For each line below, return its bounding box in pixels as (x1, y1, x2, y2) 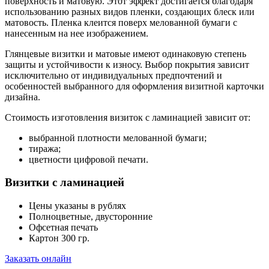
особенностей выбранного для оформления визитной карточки (5, 80, 264, 91)
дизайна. (5, 91, 40, 102)
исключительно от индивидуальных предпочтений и (5, 70, 222, 80)
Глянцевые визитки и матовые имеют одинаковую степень (5, 48, 246, 59)
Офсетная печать (29, 222, 98, 233)
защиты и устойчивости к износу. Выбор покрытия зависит (5, 59, 249, 70)
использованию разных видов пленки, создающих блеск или (5, 6, 255, 17)
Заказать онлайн (5, 253, 71, 264)
